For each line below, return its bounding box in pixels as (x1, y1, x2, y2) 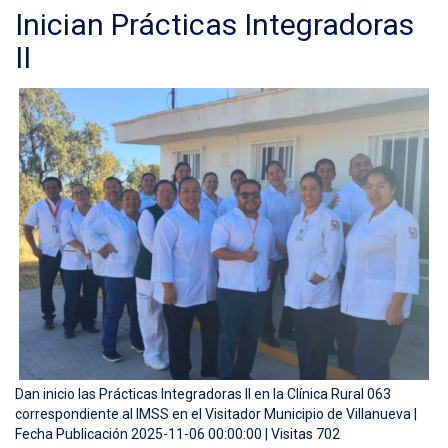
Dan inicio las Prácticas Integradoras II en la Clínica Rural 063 (15, 385, 391, 402)
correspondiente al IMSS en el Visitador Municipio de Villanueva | (15, 405, 417, 422)
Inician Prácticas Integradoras (15, 6, 414, 42)
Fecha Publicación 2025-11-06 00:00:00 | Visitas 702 (15, 425, 340, 442)
